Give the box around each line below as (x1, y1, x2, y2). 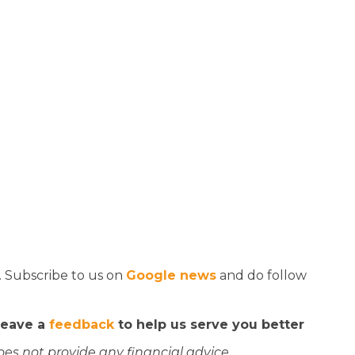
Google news (126, 268, 216, 283)
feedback (49, 317, 114, 332)
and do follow (216, 268, 307, 283)
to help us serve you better (114, 317, 304, 332)
